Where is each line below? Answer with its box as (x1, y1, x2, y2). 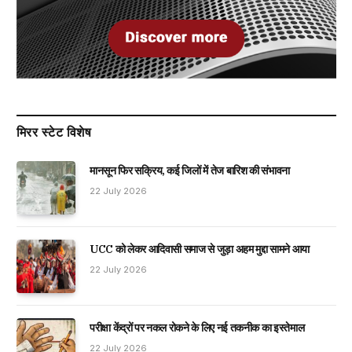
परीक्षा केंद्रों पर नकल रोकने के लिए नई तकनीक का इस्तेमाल (90, 321, 305, 335)
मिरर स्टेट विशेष (16, 124, 92, 140)
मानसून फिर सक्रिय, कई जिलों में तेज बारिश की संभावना (90, 163, 291, 178)
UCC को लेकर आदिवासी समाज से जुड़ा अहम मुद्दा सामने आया (90, 242, 310, 257)
